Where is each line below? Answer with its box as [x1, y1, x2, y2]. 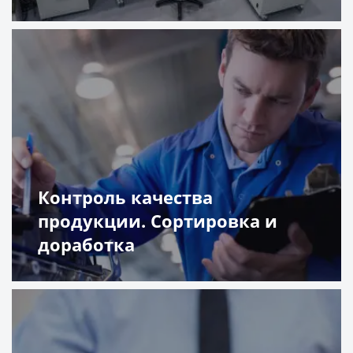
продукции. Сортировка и [38, 209, 278, 233]
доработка [38, 232, 136, 257]
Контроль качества [38, 185, 214, 210]
